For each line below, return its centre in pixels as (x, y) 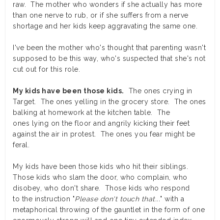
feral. (21, 145)
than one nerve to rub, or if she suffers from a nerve (101, 15)
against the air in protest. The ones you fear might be (104, 134)
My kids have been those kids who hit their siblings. (102, 167)
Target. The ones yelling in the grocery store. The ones (110, 102)
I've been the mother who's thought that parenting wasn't (109, 48)
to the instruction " (44, 199)
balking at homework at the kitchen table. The (91, 113)
